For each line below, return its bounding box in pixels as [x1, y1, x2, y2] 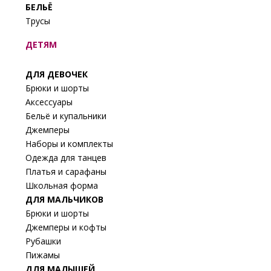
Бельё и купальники [25, 109, 106, 122]
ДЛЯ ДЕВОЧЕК [25, 68, 88, 80]
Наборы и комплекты [25, 137, 113, 149]
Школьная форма [25, 179, 98, 191]
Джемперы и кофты [25, 221, 106, 233]
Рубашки [25, 235, 61, 247]
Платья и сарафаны [25, 165, 106, 177]
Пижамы [25, 249, 60, 261]
